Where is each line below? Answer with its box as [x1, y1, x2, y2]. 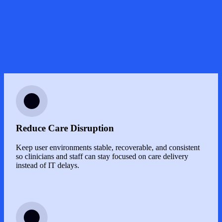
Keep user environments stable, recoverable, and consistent [16, 143, 200, 152]
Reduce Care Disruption [16, 123, 114, 133]
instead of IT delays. [16, 161, 79, 169]
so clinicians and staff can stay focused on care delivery [16, 152, 188, 161]
